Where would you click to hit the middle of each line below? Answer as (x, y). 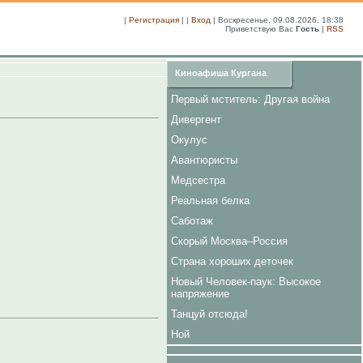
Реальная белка (210, 201)
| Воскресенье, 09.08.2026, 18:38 (277, 20)
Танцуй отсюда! (209, 314)
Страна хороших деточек (232, 261)
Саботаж (192, 221)
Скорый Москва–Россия (229, 241)
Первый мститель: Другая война (250, 99)
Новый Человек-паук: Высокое (246, 282)
